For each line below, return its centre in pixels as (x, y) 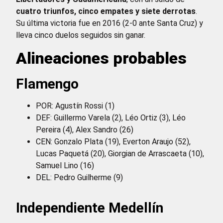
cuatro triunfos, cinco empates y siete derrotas (106, 11)
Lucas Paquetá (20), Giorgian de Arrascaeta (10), (120, 153)
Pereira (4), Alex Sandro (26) (85, 129)
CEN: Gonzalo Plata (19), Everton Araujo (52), (113, 141)
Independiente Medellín (90, 208)
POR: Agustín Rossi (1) (75, 106)
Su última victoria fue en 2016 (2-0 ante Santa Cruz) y (110, 23)
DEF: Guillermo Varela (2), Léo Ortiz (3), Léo (111, 117)
